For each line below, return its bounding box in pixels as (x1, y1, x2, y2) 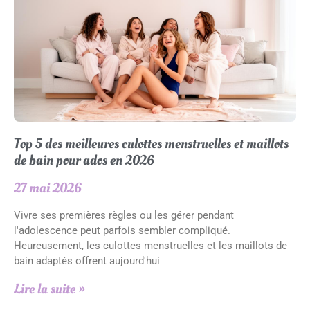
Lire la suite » (14, 280, 85, 299)
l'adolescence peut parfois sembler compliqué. (14, 224, 230, 237)
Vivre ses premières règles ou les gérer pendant (14, 209, 234, 221)
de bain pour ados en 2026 (14, 151, 154, 170)
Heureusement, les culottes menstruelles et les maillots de (14, 239, 287, 252)
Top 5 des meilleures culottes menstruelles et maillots (14, 134, 289, 154)
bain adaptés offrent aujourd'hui (14, 255, 160, 267)
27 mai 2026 (14, 179, 82, 198)
